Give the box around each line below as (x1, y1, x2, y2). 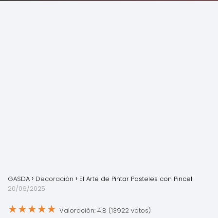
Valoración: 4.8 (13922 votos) (59, 205, 151, 215)
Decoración (36, 174, 73, 183)
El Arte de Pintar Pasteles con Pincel (79, 174, 192, 183)
